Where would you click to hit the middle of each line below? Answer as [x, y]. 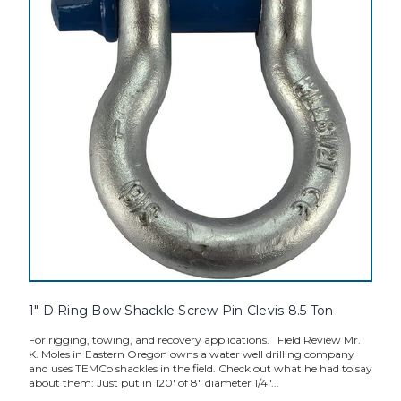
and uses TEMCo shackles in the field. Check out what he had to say [200, 369]
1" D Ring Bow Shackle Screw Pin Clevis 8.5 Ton [181, 311]
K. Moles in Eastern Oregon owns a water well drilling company [191, 354]
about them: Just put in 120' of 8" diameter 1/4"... [154, 383]
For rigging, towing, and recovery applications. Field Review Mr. [194, 340]
